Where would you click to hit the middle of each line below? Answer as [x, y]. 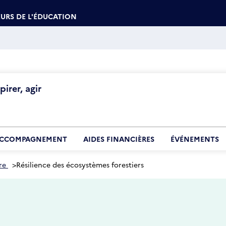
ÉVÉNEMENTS [195, 139]
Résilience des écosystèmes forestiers [80, 164]
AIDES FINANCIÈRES [119, 139]
